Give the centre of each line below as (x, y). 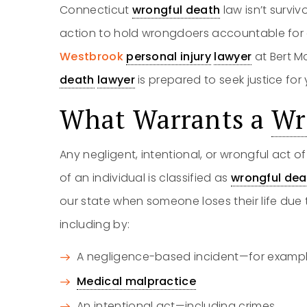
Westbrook (93, 57)
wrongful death (176, 10)
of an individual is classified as (145, 178)
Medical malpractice (137, 281)
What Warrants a (166, 119)
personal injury (169, 57)
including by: (95, 224)
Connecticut (96, 10)
